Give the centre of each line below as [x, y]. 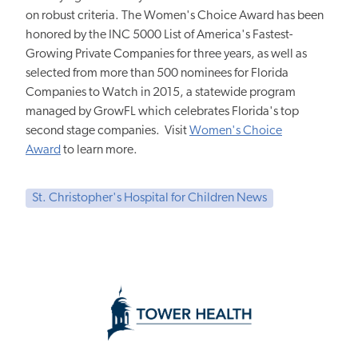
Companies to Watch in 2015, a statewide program [161, 92]
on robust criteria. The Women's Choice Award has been [175, 16]
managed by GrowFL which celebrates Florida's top [162, 111]
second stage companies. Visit [107, 131]
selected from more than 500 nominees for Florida [157, 73]
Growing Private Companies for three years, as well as [166, 54]
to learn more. [100, 150]
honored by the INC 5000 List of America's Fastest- [159, 35]
